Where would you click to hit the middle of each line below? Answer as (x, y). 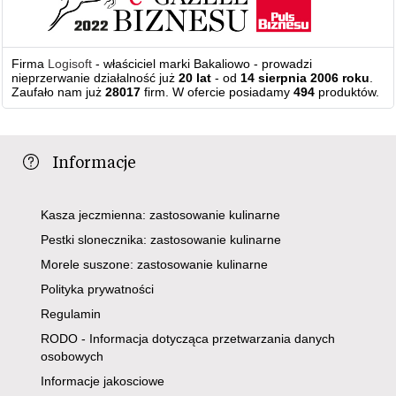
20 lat (195, 78)
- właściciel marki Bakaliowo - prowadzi (202, 64)
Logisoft (70, 64)
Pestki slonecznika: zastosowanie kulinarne (161, 240)
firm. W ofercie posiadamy (217, 92)
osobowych (72, 357)
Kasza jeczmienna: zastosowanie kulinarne (161, 215)
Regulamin (71, 314)
